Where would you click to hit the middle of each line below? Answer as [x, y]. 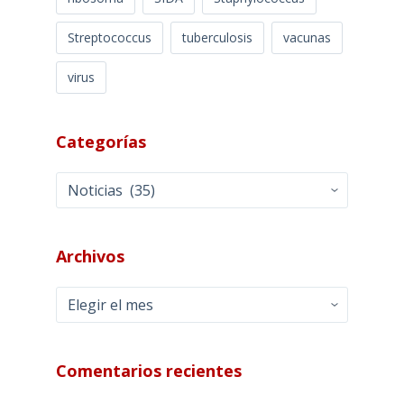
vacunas [307, 38]
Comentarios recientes [148, 371]
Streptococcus [109, 38]
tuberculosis [217, 38]
